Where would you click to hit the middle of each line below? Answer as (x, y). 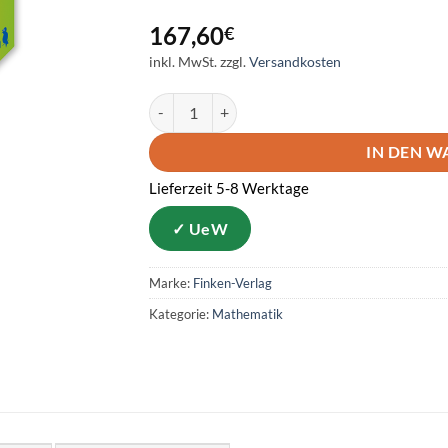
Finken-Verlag (232, 282)
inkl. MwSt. (183, 61)
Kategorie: (180, 313)
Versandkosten (295, 61)
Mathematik (247, 313)
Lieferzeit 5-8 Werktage (229, 187)
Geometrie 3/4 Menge (215, 103)
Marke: (171, 282)
